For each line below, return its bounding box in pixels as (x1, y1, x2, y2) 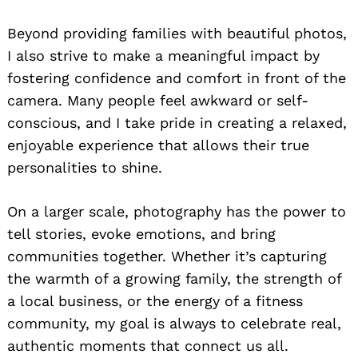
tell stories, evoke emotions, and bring (7, 225, 276, 243)
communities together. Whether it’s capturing (7, 248, 327, 265)
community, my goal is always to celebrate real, (7, 315, 341, 332)
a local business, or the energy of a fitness (7, 292, 303, 310)
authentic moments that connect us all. (7, 337, 288, 355)
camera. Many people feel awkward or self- (7, 92, 308, 109)
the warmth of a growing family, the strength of (7, 270, 341, 288)
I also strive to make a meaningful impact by (7, 47, 320, 65)
